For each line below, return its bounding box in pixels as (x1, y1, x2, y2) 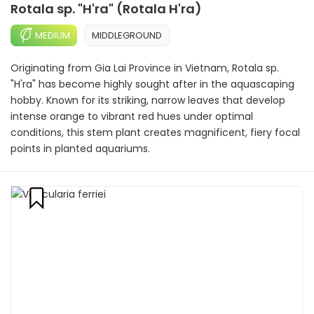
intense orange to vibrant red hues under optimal (11, 109, 253, 123)
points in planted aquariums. (11, 142, 150, 156)
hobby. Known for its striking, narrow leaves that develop (11, 93, 285, 107)
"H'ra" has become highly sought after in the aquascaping (11, 77, 294, 91)
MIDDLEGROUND (92, 28, 162, 42)
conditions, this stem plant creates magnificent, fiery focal (11, 125, 300, 139)
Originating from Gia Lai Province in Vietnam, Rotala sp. (11, 61, 279, 75)
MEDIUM (35, 28, 70, 42)
